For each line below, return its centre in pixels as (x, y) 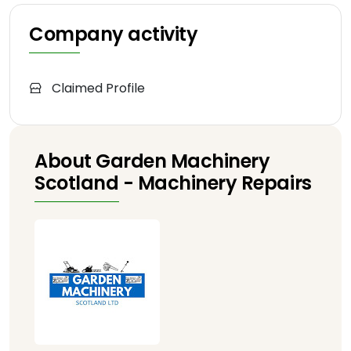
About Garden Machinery (152, 161)
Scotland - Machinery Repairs (173, 183)
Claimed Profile (97, 88)
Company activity (114, 34)
